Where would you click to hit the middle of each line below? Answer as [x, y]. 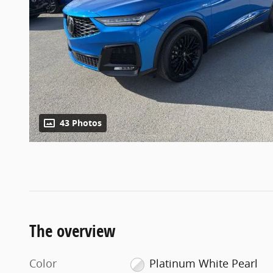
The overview [73, 231]
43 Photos [81, 123]
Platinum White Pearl [203, 264]
